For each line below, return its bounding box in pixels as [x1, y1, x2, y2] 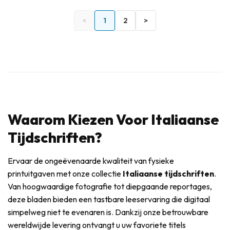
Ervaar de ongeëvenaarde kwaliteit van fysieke [8, 156, 174, 166]
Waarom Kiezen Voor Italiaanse [8, 110, 219, 128]
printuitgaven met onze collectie [8, 168, 123, 179]
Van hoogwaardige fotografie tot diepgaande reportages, [8, 181, 212, 192]
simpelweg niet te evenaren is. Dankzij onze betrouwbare [8, 207, 208, 218]
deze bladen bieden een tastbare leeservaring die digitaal [8, 194, 210, 205]
